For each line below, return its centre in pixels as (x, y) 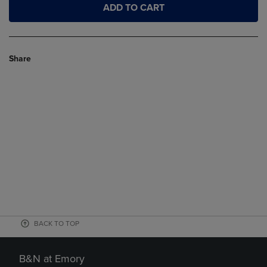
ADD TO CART (133, 7)
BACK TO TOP (57, 224)
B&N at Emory (52, 259)
